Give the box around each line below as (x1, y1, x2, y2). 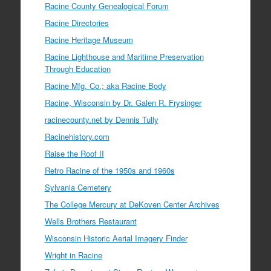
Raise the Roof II (44, 147, 104, 159)
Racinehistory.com (44, 130, 109, 142)
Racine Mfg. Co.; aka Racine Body (44, 79, 166, 91)
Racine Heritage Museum (44, 33, 133, 45)
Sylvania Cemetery (44, 181, 111, 193)
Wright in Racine (44, 249, 102, 261)
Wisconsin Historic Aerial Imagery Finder (44, 232, 188, 244)
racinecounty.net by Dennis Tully (44, 113, 158, 125)
